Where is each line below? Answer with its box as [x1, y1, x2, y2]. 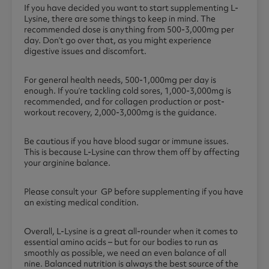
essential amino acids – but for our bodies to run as [24, 237, 218, 248]
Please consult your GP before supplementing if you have [24, 186, 243, 198]
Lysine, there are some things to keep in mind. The [24, 13, 216, 25]
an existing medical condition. [24, 197, 139, 208]
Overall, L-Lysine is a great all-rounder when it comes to [24, 226, 238, 237]
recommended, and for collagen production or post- [24, 96, 225, 107]
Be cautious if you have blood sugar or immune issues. [24, 136, 229, 147]
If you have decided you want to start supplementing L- [24, 2, 238, 14]
